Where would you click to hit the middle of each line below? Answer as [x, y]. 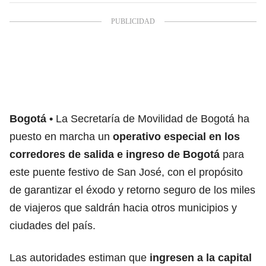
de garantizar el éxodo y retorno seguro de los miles [132, 190]
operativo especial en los [176, 136]
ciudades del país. [53, 225]
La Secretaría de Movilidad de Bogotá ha [153, 118]
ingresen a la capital [199, 257]
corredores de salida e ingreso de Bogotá [115, 154]
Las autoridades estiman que [78, 257]
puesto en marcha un [61, 136]
